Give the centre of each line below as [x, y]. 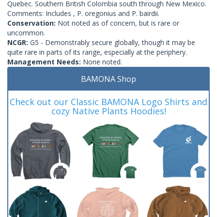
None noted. [102, 62]
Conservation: [32, 23]
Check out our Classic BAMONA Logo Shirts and [108, 101]
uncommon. [26, 32]
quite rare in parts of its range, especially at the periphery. [97, 52]
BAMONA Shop [108, 79]
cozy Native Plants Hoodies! [108, 111]
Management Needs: [45, 62]
